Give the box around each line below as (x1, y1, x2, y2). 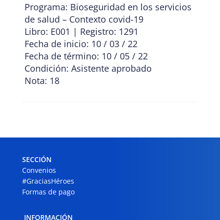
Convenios (22, 165, 56, 175)
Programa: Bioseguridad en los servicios (24, 1, 192, 13)
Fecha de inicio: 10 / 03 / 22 (24, 38, 137, 50)
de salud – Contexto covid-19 (24, 13, 143, 26)
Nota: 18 (24, 75, 59, 87)
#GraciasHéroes (22, 176, 74, 186)
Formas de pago (22, 187, 75, 197)
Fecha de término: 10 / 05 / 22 (24, 50, 148, 62)
